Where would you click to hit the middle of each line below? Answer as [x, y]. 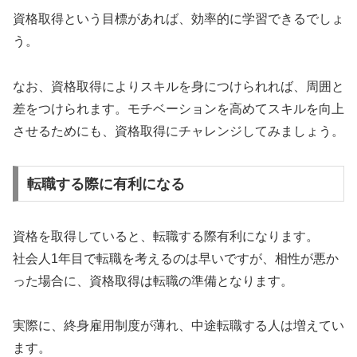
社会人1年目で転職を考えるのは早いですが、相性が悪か [176, 258]
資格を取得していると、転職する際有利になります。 [166, 236]
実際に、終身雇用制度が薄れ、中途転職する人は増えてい [178, 326]
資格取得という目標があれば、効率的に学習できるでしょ [178, 19]
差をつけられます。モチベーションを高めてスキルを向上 [178, 109]
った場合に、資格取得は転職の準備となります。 [153, 280]
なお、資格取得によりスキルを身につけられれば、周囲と [178, 87]
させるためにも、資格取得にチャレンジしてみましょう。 [178, 131]
